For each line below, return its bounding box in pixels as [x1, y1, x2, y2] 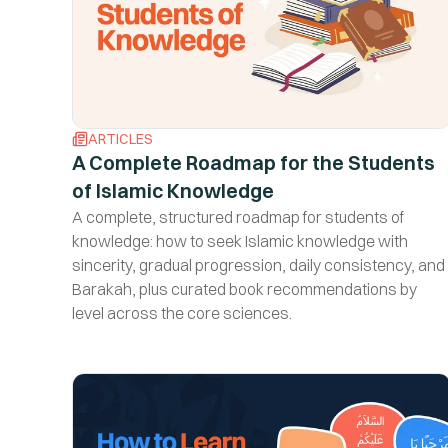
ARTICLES [88, 129, 153, 148]
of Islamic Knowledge [72, 177, 274, 203]
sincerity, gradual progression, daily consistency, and [72, 254, 445, 275]
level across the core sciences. [72, 302, 292, 323]
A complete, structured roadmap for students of [72, 206, 404, 227]
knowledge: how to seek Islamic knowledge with [72, 230, 408, 251]
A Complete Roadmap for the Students [72, 149, 435, 175]
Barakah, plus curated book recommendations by [72, 278, 417, 299]
